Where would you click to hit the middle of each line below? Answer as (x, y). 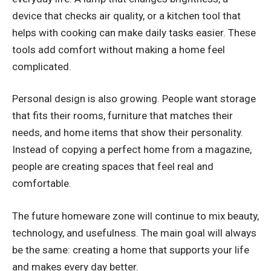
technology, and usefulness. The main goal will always (134, 233)
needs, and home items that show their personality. (128, 133)
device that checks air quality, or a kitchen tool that (126, 15)
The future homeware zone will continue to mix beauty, (135, 216)
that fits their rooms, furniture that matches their (122, 116)
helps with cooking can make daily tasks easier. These (134, 32)
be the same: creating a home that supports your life (131, 250)
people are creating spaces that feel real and (113, 167)
